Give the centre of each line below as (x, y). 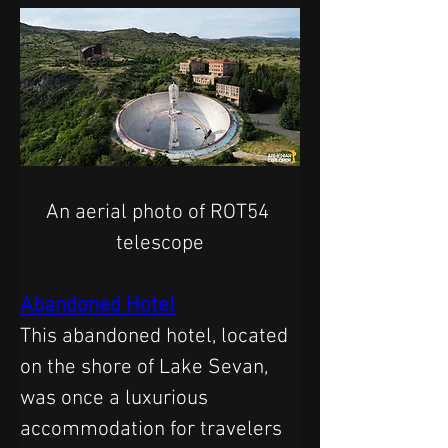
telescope (160, 243)
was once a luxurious (116, 398)
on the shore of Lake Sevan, (146, 367)
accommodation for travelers (153, 429)
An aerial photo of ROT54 (160, 212)
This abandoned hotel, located (156, 336)
